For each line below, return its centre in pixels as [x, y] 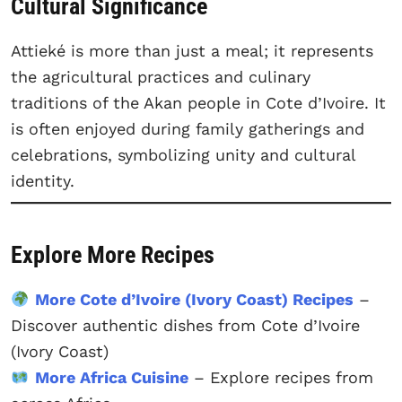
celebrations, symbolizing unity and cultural [183, 154]
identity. [43, 180]
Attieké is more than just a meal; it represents [192, 50]
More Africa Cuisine [111, 378]
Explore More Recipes [113, 255]
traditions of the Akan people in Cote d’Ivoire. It [198, 102]
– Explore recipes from [280, 378]
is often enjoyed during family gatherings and [188, 128]
